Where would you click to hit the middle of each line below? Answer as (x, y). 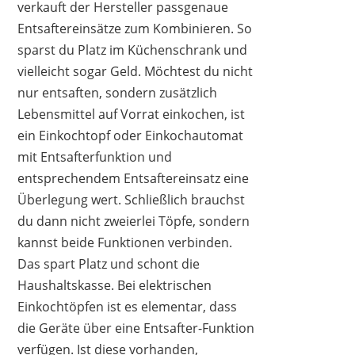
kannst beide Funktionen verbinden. (125, 243)
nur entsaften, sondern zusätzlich (118, 93)
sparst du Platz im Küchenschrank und (133, 50)
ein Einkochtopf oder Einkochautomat (131, 136)
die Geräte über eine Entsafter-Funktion (136, 328)
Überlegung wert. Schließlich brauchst (132, 200)
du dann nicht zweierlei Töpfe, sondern (134, 221)
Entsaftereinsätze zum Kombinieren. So (135, 29)
